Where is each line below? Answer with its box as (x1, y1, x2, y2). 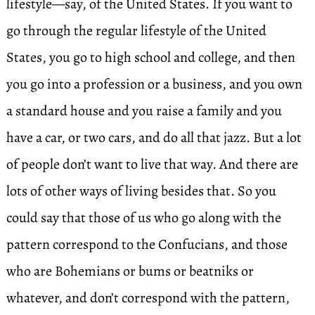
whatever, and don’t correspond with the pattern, (6, 288, 290, 307)
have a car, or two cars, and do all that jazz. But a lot (6, 128, 302, 147)
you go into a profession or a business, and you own (6, 75, 302, 94)
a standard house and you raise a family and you (6, 101, 282, 120)
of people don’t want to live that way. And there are (6, 155, 298, 174)
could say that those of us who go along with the (6, 208, 281, 227)
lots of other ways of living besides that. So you (6, 181, 276, 200)
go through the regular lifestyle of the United (6, 21, 266, 40)
